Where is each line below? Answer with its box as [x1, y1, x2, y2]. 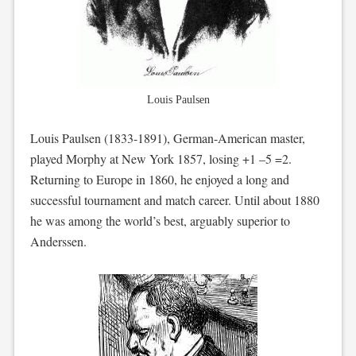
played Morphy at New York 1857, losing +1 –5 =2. [29, 150, 292, 167]
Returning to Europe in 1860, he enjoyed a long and [29, 171, 289, 188]
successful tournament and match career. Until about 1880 [29, 192, 319, 208]
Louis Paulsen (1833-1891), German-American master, [29, 130, 305, 146]
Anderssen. [29, 233, 87, 250]
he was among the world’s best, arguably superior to [29, 212, 290, 229]
